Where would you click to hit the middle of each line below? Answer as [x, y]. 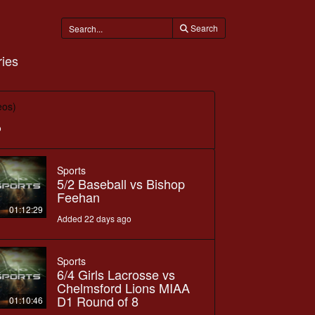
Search [204, 28]
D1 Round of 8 [97, 301]
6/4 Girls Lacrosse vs [116, 274]
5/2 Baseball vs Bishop [121, 183]
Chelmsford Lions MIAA [123, 287]
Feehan [78, 197]
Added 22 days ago [94, 218]
